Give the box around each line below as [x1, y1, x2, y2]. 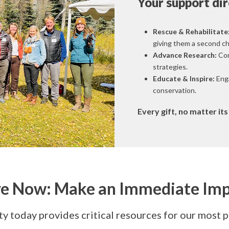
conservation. [153, 86, 196, 95]
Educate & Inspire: [153, 74, 215, 83]
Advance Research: [153, 51, 217, 59]
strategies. [153, 62, 188, 71]
